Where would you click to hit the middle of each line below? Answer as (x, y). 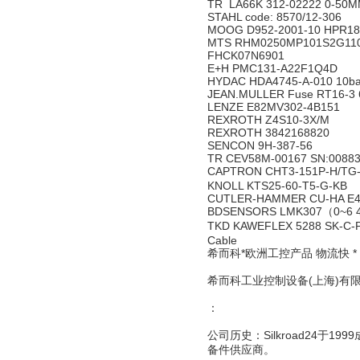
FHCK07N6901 (247, 55)
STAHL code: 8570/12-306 (276, 17)
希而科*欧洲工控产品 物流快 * (282, 253)
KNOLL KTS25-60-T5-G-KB (279, 186)
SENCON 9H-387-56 (262, 145)
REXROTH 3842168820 (270, 133)
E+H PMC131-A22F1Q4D (274, 68)
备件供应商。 (241, 350)
